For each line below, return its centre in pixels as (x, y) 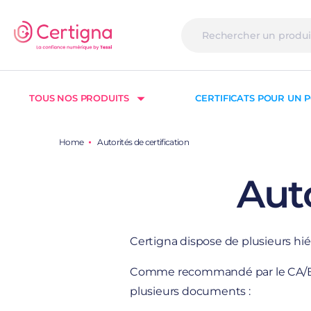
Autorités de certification (143, 142)
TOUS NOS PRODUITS (79, 98)
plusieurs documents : (192, 291)
